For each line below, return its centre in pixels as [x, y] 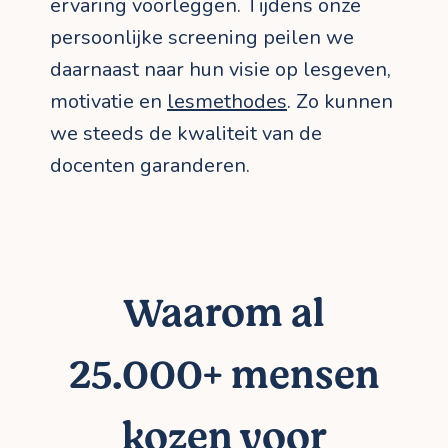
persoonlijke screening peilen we [202, 38]
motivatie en [108, 102]
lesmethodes [227, 102]
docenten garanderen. [150, 166]
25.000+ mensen [224, 376]
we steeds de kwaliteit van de [186, 134]
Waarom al [224, 314]
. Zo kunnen [340, 102]
